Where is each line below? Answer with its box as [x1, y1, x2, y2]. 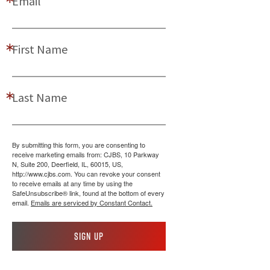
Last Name [12, 89, 67, 105]
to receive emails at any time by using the [12, 178, 133, 188]
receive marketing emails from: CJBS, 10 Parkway [12, 149, 159, 159]
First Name [12, 41, 67, 57]
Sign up [74, 230, 104, 242]
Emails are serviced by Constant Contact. [31, 197, 152, 207]
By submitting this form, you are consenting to [12, 139, 145, 149]
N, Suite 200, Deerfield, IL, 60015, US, [12, 159, 123, 169]
